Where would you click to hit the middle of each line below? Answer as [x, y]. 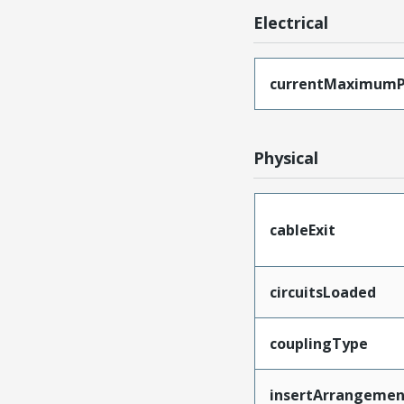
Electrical [291, 23]
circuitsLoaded [322, 292]
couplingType [318, 344]
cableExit [302, 230]
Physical [286, 158]
